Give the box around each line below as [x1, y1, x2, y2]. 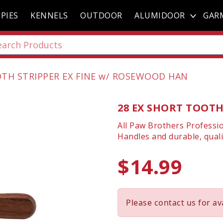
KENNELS [30, 10, 68, 21]
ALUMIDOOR [134, 10, 185, 21]
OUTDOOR [80, 10, 122, 21]
